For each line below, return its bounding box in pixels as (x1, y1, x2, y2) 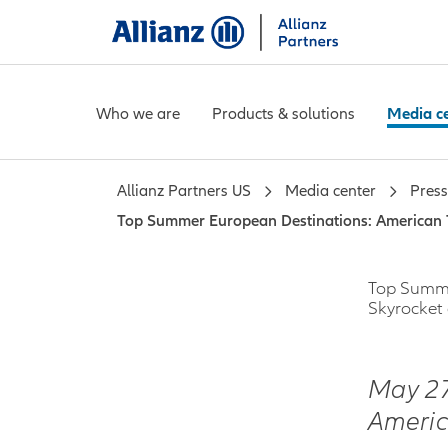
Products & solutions (212, 104, 355, 124)
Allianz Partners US (117, 181, 251, 201)
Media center (285, 181, 376, 201)
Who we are (96, 104, 180, 124)
